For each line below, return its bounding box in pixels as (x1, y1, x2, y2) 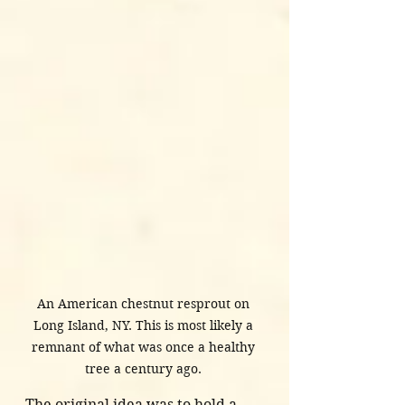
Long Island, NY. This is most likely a (33, 317, 257, 334)
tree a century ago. (84, 361, 205, 378)
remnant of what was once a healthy (31, 339, 259, 356)
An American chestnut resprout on (36, 296, 253, 313)
